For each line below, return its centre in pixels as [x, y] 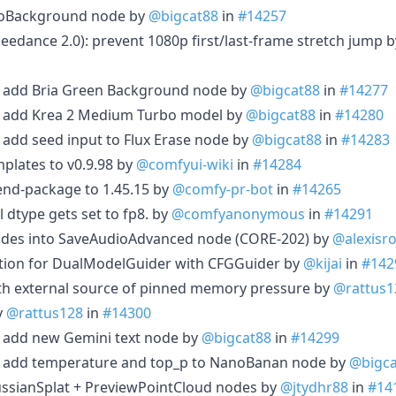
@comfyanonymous [238, 213]
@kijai [323, 263]
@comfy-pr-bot [223, 189]
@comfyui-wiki [185, 164]
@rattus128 [45, 312]
